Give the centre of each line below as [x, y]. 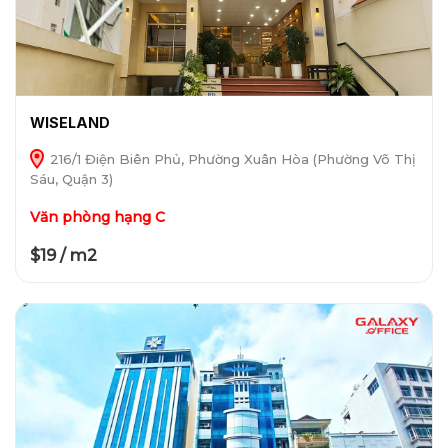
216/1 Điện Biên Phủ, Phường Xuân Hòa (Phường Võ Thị [230, 159]
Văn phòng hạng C [97, 216]
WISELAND [69, 123]
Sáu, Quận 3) [71, 179]
